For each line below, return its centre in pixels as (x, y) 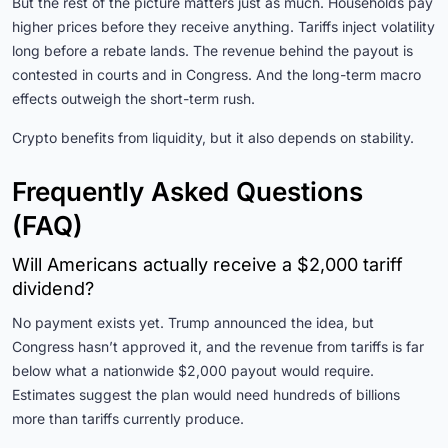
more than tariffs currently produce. (128, 418)
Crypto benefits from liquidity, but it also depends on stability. (213, 137)
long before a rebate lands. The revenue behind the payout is (212, 50)
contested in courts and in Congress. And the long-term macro (216, 74)
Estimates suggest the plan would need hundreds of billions (206, 394)
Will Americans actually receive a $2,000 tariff (207, 264)
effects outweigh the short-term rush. (133, 98)
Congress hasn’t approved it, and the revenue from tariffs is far (218, 346)
